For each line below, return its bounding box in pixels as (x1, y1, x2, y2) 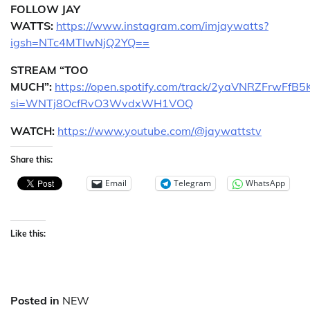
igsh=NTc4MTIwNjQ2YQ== (10, 35, 149, 49)
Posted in (10, 293, 62, 307)
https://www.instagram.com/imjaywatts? (56, 18, 268, 33)
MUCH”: (10, 79, 52, 93)
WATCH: (10, 123, 55, 138)
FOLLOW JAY (10, 1, 80, 16)
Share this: (10, 154, 53, 165)
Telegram (174, 177, 211, 190)
